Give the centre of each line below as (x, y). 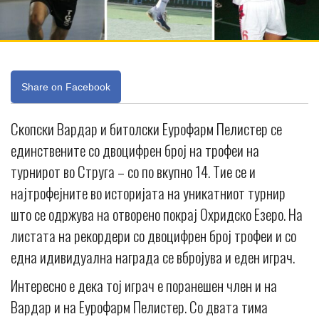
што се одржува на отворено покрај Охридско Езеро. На (157, 214)
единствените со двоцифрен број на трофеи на (135, 150)
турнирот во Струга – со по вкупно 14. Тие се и (133, 172)
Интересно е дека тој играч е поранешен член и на (144, 286)
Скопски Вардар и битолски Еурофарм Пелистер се (146, 129)
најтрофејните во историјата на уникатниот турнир (148, 193)
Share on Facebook (66, 87)
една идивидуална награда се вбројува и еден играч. (153, 257)
